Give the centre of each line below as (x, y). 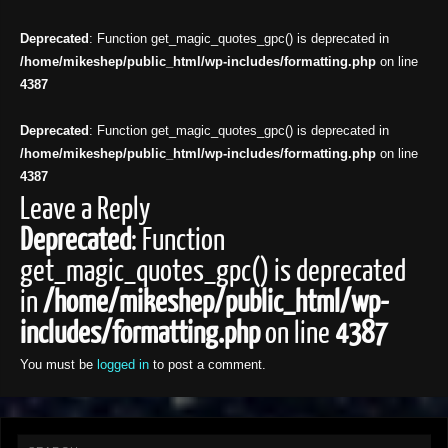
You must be (58, 365)
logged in (122, 365)
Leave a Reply (84, 210)
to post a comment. (207, 365)
